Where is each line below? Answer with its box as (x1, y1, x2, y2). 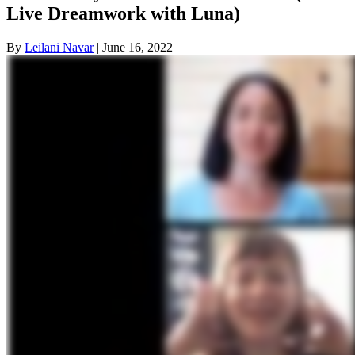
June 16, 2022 (102, 40, 173, 54)
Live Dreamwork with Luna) (6, 2, 240, 24)
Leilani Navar (25, 40, 94, 54)
